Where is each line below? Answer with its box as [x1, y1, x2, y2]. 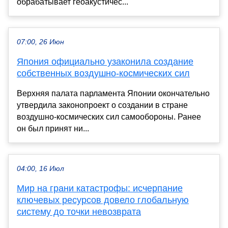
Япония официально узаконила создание [17, 56, 193, 67]
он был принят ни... [17, 124, 89, 133]
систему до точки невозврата [17, 207, 141, 217]
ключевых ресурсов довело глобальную [17, 195, 189, 206]
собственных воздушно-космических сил [17, 68, 190, 79]
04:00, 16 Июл [17, 165, 64, 173]
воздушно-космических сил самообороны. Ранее [17, 112, 201, 122]
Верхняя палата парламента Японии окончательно [17, 89, 210, 98]
